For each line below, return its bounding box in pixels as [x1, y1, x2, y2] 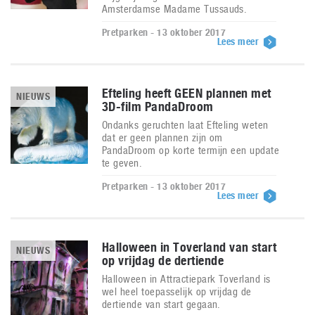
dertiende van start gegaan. [102, 298, 221, 310]
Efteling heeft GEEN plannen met [102, 86, 271, 101]
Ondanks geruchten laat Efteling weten [102, 119, 269, 131]
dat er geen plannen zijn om [102, 131, 223, 143]
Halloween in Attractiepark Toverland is [102, 273, 271, 285]
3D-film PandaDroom [102, 99, 214, 114]
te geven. [102, 157, 143, 169]
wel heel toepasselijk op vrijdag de [102, 285, 252, 297]
